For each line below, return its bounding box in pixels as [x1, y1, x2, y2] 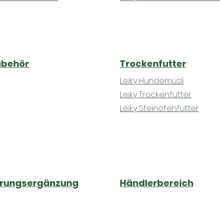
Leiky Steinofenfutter [120, 102, 199, 114]
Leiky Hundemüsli [120, 75, 184, 86]
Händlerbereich [120, 176, 193, 189]
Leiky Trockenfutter [120, 88, 192, 100]
